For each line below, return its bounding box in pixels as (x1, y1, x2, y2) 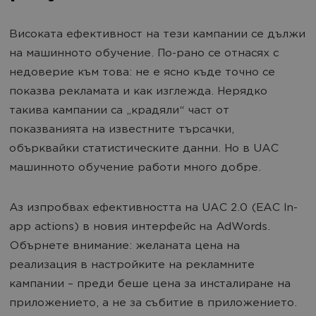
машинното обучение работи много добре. (9, 162, 261, 174)
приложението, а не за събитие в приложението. (9, 297, 297, 310)
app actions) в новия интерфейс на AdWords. (9, 221, 270, 233)
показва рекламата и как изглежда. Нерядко (9, 85, 267, 98)
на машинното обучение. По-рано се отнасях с (9, 47, 279, 60)
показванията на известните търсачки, (9, 123, 234, 136)
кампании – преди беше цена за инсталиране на (9, 278, 291, 291)
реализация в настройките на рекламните (9, 259, 255, 272)
